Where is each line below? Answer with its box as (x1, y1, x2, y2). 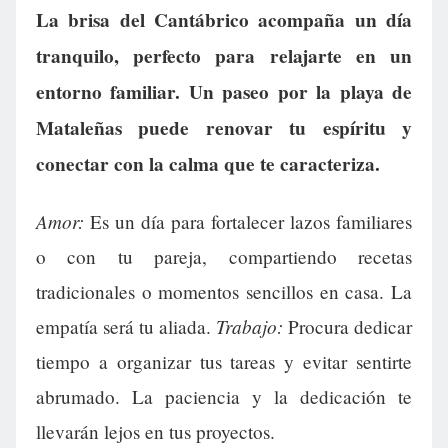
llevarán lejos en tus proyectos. (36, 418, 275, 444)
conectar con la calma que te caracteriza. (36, 149, 380, 178)
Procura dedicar (283, 313, 412, 339)
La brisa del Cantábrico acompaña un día (36, 5, 412, 34)
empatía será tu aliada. (36, 313, 216, 339)
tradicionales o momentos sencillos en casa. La (36, 278, 412, 304)
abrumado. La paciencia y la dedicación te (36, 383, 412, 409)
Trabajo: (216, 312, 283, 339)
